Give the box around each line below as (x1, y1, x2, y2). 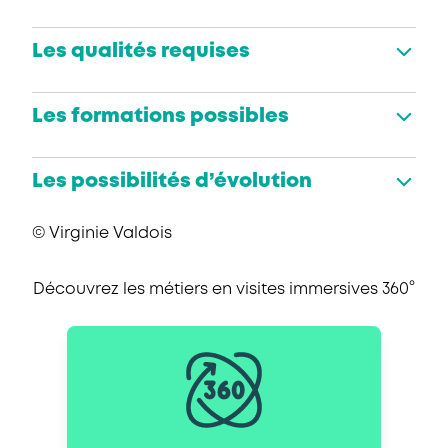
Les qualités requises (32, 42, 250, 62)
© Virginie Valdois (32, 226, 172, 242)
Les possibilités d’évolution (32, 172, 312, 192)
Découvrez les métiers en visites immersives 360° (33, 282, 415, 298)
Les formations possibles (32, 107, 289, 127)
